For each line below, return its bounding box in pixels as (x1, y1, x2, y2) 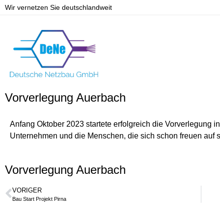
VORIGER (12, 186, 42, 194)
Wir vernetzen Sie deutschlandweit (5, 3, 112, 11)
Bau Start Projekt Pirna (12, 195, 66, 202)
